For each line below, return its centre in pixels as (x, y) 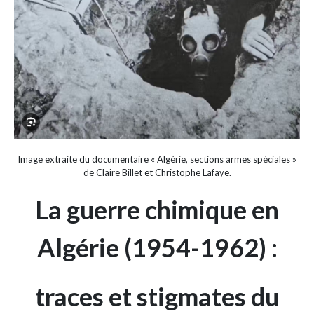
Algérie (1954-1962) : (157, 248)
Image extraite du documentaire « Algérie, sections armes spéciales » (157, 159)
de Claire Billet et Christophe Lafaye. (157, 173)
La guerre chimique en (157, 210)
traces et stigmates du (157, 297)
